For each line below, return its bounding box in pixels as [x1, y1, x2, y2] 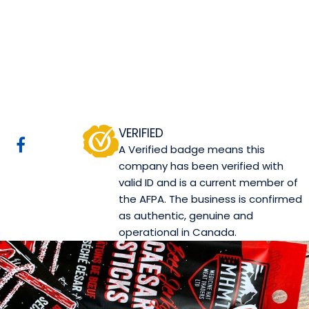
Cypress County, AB [14, 75, 133, 92]
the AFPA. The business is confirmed [118, 192, 302, 206]
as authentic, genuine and [118, 208, 253, 223]
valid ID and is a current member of [118, 175, 298, 190]
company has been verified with [118, 159, 283, 173]
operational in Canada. [118, 225, 237, 239]
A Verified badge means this [118, 142, 265, 157]
